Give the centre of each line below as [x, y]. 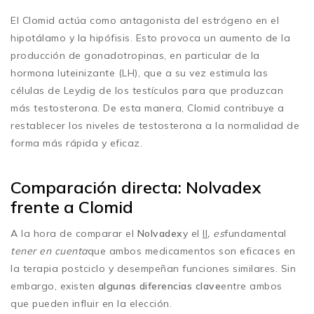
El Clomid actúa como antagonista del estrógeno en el [145, 20]
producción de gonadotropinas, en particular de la [135, 55]
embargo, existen [54, 286]
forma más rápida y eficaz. [76, 143]
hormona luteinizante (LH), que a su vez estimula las [139, 73]
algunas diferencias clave [159, 286]
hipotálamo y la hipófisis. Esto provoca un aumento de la [150, 37]
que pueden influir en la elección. [91, 303]
